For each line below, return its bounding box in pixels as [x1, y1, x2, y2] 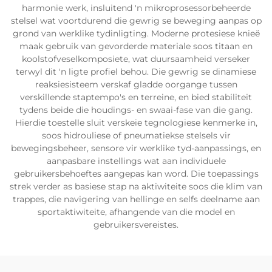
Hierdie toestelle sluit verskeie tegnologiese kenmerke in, [15, 117, 257, 128]
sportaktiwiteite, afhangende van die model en [37, 206, 235, 217]
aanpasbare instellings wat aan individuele [46, 155, 226, 166]
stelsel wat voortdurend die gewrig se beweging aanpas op [10, 15, 262, 26]
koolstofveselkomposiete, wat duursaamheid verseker [22, 53, 250, 64]
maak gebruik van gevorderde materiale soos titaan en [19, 41, 253, 52]
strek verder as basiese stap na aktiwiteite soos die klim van [10, 181, 262, 192]
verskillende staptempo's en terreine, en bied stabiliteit [20, 92, 252, 103]
